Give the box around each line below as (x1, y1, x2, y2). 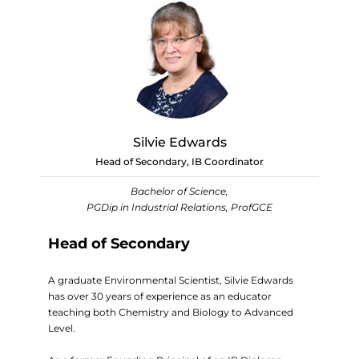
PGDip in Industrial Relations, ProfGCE (87, 201, 272, 213)
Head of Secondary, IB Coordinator (95, 155, 264, 167)
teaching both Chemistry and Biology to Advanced (48, 306, 293, 318)
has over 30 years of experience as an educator (48, 290, 272, 302)
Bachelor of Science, (131, 185, 228, 197)
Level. (48, 322, 75, 334)
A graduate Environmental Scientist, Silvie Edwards (48, 274, 293, 286)
